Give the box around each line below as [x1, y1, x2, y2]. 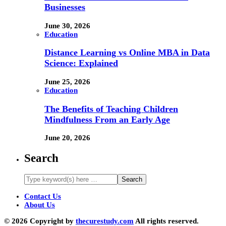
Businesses [44, 2, 85, 13]
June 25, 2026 [44, 78, 90, 86]
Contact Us [24, 192, 61, 201]
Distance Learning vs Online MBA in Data [44, 47, 210, 58]
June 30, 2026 [44, 21, 90, 30]
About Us [24, 201, 55, 209]
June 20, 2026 [44, 134, 90, 142]
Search [24, 151, 59, 164]
